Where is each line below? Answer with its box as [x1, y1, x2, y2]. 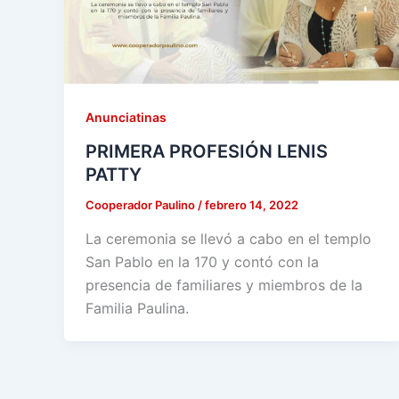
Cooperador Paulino [85, 197, 198, 212]
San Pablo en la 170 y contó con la [85, 252, 319, 271]
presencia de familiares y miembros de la [85, 275, 362, 294]
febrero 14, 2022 [205, 197, 298, 212]
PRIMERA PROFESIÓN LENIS [85, 140, 328, 162]
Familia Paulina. [85, 298, 189, 317]
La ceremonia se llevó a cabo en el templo [85, 229, 371, 248]
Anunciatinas [85, 110, 167, 126]
